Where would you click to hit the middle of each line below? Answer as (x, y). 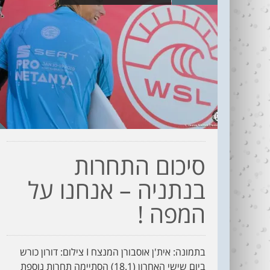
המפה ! (171, 214)
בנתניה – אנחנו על (117, 190)
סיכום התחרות (140, 166)
